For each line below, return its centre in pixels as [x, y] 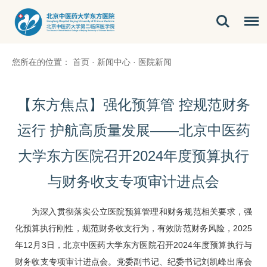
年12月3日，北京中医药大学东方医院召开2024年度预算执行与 [133, 245]
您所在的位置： [41, 62]
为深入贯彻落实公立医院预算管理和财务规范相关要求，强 [142, 212]
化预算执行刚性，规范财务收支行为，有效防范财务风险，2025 [133, 229]
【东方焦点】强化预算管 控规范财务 [133, 105]
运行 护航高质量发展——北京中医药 [133, 131]
